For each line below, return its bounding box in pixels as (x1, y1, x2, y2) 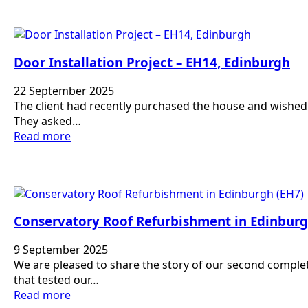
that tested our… (14, 272, 99, 288)
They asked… (14, 113, 81, 129)
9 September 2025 (14, 242, 108, 258)
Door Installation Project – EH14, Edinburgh (14, 54, 290, 71)
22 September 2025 (14, 82, 114, 98)
